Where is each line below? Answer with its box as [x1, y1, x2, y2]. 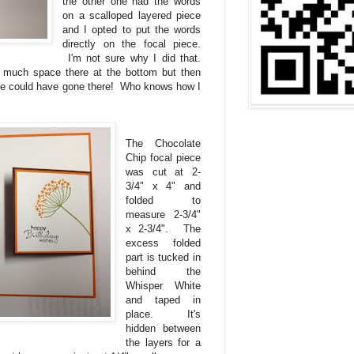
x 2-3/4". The [126, 222, 201, 235]
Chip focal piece [126, 151, 201, 164]
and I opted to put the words [62, 23, 201, 36]
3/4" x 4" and [126, 179, 201, 192]
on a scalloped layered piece [62, 9, 201, 21]
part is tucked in [126, 250, 201, 263]
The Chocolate [126, 137, 201, 149]
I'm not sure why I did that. [62, 51, 201, 64]
